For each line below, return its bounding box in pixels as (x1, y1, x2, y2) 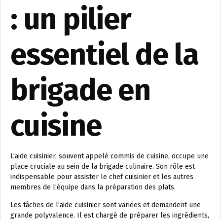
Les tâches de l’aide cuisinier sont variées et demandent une (10, 201, 201, 210)
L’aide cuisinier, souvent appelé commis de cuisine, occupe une (10, 152, 209, 161)
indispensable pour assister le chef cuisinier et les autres (10, 173, 193, 182)
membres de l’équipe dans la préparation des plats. (10, 183, 176, 192)
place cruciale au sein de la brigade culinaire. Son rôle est (10, 162, 195, 171)
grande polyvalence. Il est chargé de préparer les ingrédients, (10, 211, 209, 220)
